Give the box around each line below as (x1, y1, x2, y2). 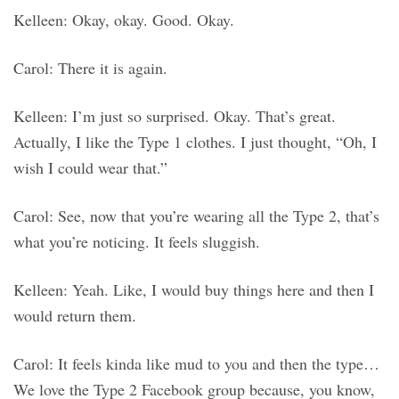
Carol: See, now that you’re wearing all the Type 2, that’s (13, 205, 379, 227)
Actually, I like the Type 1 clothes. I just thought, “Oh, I (13, 131, 377, 153)
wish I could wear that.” (13, 157, 167, 179)
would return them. (13, 305, 136, 327)
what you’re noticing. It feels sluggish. (13, 231, 260, 253)
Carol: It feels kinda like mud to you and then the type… (13, 353, 379, 375)
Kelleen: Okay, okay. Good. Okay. (13, 9, 234, 31)
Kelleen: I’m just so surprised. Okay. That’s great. (13, 105, 336, 127)
